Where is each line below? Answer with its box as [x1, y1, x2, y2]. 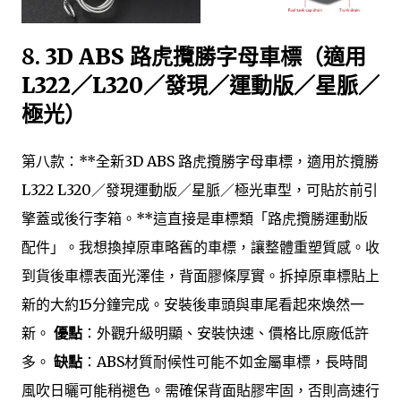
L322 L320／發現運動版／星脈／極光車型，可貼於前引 [21, 180, 378, 199]
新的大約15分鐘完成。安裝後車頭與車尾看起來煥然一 [21, 294, 364, 313]
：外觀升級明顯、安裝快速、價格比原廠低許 [82, 323, 369, 342]
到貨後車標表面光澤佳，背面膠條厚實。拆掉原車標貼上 [21, 266, 380, 285]
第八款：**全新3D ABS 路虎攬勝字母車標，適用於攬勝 [21, 151, 379, 170]
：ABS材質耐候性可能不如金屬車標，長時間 [82, 352, 368, 371]
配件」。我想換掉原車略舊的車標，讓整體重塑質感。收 [21, 237, 380, 256]
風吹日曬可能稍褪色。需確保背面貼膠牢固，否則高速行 [21, 380, 380, 399]
